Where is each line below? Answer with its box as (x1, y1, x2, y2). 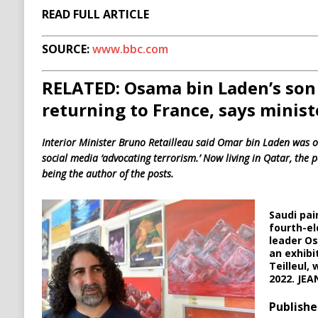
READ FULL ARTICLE (41, 6, 149, 23)
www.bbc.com (92, 41, 168, 57)
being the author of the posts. (41, 167, 174, 181)
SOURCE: (41, 41, 92, 57)
